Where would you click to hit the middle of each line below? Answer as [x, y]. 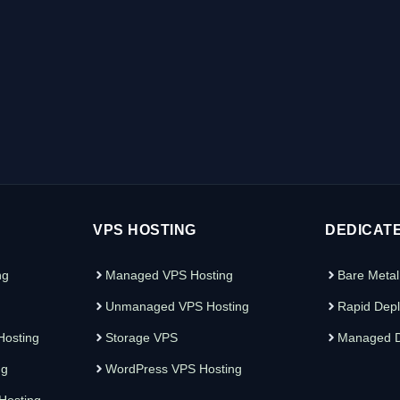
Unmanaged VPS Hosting [177, 306]
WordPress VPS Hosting [174, 368]
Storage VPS [142, 337]
